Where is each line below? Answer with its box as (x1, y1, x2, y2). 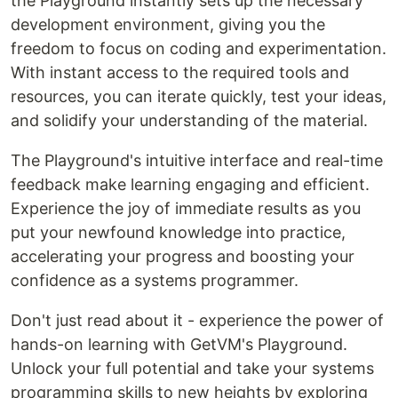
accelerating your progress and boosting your (11, 247, 354, 267)
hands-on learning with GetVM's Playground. (11, 335, 347, 354)
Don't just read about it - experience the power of (11, 311, 384, 330)
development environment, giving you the (11, 15, 325, 35)
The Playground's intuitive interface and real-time (11, 151, 383, 171)
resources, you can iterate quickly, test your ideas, (11, 87, 386, 107)
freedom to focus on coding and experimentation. (11, 39, 386, 59)
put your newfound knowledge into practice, (11, 223, 346, 243)
